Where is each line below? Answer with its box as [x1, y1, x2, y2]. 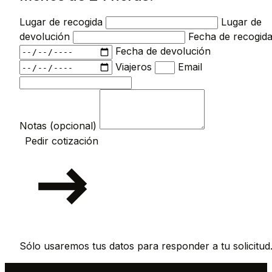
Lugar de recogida [19, 16, 103, 29]
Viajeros [115, 60, 152, 73]
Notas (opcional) [19, 120, 97, 132]
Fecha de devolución [115, 45, 211, 58]
